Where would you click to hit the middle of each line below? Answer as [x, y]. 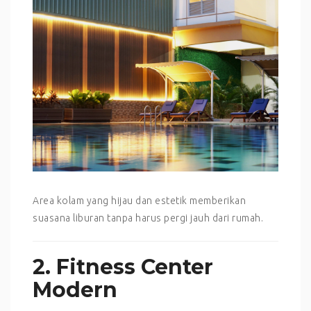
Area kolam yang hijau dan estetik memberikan [139, 200]
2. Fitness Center [123, 267]
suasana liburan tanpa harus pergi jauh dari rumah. [148, 218]
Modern [75, 289]
